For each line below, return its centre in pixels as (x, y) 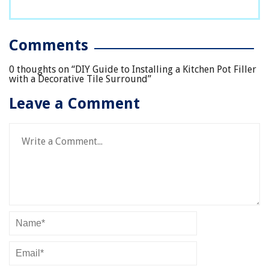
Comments (49, 46)
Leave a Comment (74, 104)
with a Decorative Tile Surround (78, 79)
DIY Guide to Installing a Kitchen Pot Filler (166, 70)
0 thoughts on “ (42, 70)
